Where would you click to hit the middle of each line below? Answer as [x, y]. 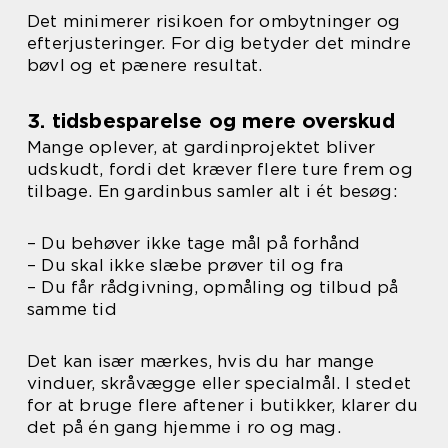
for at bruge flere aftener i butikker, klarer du [223, 405]
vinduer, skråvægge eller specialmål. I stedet [219, 383]
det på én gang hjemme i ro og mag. [184, 427]
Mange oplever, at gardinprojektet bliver [201, 147]
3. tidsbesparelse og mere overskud [211, 121]
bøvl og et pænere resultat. [145, 65]
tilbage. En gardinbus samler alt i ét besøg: [212, 191]
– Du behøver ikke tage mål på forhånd [194, 243]
